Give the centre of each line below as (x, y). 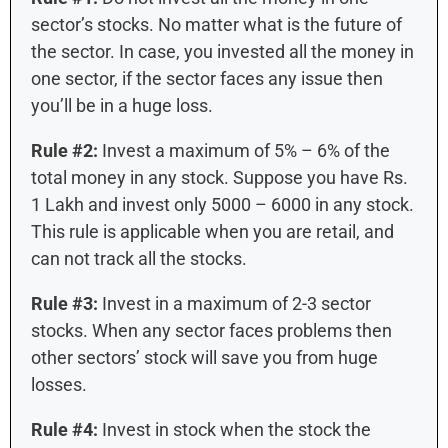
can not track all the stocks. (139, 258)
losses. (59, 384)
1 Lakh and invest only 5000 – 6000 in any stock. (222, 204)
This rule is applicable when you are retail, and (212, 231)
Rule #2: (64, 150)
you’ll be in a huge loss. (122, 105)
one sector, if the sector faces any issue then (207, 78)
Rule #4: (64, 429)
